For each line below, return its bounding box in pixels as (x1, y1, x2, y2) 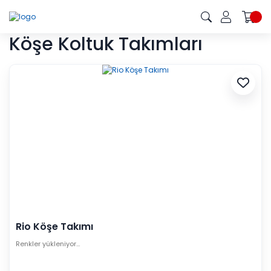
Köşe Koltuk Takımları (9, 31, 203, 57)
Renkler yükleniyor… (16, 238, 80, 249)
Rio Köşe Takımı (16, 219, 93, 233)
